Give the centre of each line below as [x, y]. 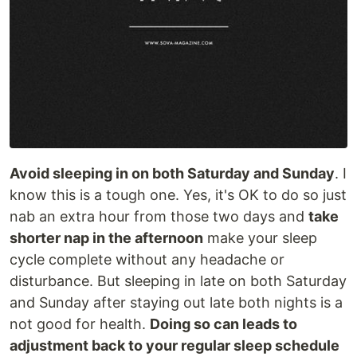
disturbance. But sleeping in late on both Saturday [178, 280]
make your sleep [260, 237]
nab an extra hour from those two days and [159, 216]
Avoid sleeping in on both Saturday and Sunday [172, 173]
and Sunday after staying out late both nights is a [176, 302]
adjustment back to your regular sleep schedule [175, 345]
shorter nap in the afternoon [106, 237]
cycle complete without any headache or [147, 259]
